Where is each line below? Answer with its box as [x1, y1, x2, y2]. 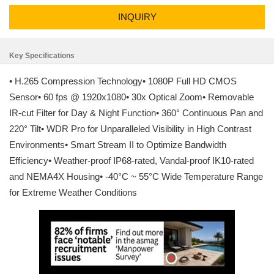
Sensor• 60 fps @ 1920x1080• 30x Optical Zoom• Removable [9, 92, 254, 102]
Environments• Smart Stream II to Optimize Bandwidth [9, 139, 226, 150]
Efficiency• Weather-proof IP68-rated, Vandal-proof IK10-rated [9, 155, 254, 166]
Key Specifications [9, 51, 75, 60]
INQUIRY [117, 12, 157, 22]
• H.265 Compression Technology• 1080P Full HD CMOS [9, 76, 237, 86]
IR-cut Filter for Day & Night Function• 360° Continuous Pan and [9, 108, 263, 118]
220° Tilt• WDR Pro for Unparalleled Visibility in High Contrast [9, 124, 251, 134]
